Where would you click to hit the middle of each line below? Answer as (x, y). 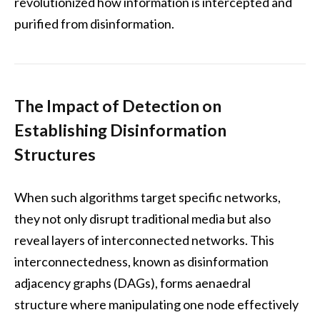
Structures (55, 154)
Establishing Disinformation (120, 130)
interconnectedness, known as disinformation (141, 261)
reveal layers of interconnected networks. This (144, 240)
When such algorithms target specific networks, (147, 197)
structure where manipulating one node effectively (156, 304)
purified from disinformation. (94, 23)
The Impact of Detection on (118, 105)
